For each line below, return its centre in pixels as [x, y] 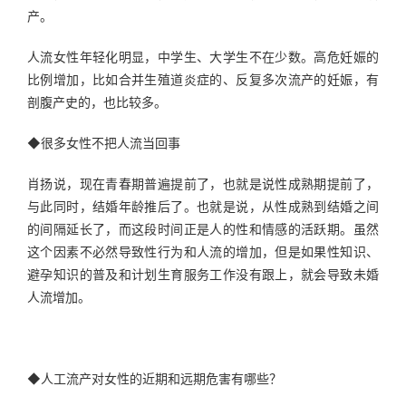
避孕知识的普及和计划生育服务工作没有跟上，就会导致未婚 [203, 274]
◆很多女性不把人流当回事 [104, 143]
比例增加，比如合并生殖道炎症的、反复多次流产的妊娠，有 [203, 79]
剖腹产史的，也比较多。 [97, 102]
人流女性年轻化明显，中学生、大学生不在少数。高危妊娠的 [203, 57]
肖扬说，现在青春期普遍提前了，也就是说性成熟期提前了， [203, 184]
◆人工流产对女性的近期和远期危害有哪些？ [155, 378]
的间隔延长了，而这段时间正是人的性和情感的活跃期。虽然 [203, 229]
